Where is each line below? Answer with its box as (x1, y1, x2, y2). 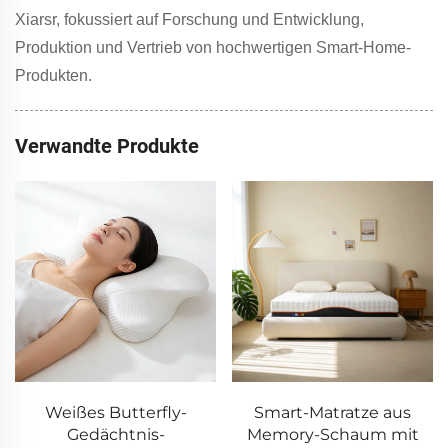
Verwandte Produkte (15, 133, 199, 158)
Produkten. (15, 66, 92, 84)
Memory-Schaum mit (246, 424, 419, 444)
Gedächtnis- (66, 424, 165, 444)
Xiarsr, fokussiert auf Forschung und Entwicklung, (15, 10, 364, 28)
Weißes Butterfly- (44, 402, 187, 422)
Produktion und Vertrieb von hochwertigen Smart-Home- (15, 38, 411, 56)
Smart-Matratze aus (254, 402, 411, 422)
